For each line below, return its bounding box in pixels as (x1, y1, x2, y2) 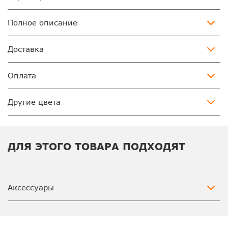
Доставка (8, 44, 44, 54)
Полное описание (8, 18, 77, 27)
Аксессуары (8, 183, 54, 192)
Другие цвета (8, 97, 61, 107)
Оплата (8, 71, 36, 80)
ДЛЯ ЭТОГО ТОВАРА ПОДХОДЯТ (8, 140, 185, 153)
